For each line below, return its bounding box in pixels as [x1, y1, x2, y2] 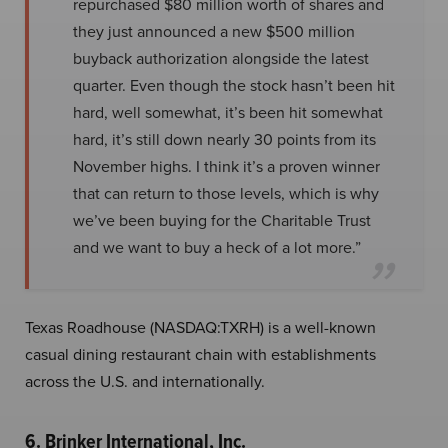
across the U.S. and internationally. [25, 369, 265, 392]
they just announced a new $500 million [73, 19, 355, 42]
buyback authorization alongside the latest [73, 46, 369, 69]
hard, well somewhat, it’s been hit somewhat [73, 100, 383, 123]
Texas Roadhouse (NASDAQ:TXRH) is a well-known [25, 315, 376, 338]
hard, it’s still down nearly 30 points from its [73, 127, 376, 150]
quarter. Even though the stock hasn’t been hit [73, 73, 395, 96]
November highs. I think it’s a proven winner [73, 154, 380, 177]
